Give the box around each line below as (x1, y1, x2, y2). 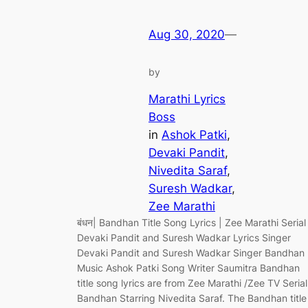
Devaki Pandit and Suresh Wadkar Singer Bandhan (77, 246, 305, 258)
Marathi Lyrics (148, 91, 225, 106)
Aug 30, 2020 (148, 27, 225, 42)
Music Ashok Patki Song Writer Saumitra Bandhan (77, 261, 300, 274)
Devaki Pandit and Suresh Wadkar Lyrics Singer (77, 231, 291, 243)
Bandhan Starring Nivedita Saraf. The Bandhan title (77, 291, 307, 304)
